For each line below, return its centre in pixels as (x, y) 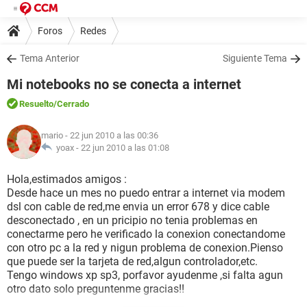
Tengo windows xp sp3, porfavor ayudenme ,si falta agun (145, 275)
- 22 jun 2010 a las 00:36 (111, 135)
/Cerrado (71, 104)
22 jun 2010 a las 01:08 (125, 148)
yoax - (66, 148)
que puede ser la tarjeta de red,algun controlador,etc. (132, 261)
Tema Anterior (50, 58)
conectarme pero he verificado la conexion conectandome (146, 234)
